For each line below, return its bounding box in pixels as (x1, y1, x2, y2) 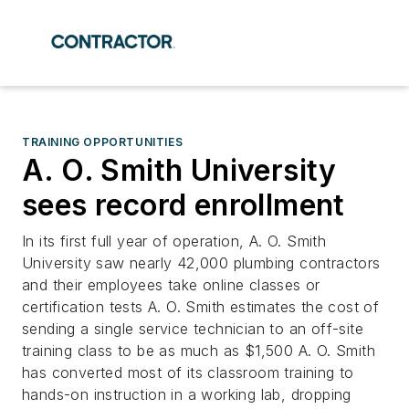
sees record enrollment (22, 187, 345, 223)
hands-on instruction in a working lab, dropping (22, 385, 351, 404)
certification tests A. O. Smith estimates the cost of (22, 298, 380, 316)
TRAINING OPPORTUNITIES (22, 135, 184, 149)
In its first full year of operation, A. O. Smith (22, 232, 327, 250)
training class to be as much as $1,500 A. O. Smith (22, 341, 375, 360)
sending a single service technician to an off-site (22, 320, 363, 338)
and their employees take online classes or (22, 276, 320, 294)
